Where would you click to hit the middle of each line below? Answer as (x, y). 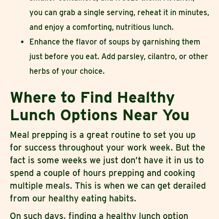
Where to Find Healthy (92, 97)
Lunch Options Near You (100, 114)
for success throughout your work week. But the (108, 147)
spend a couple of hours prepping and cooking (102, 173)
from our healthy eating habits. (76, 198)
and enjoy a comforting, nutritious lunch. (102, 27)
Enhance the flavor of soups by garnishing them (115, 42)
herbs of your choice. (67, 71)
